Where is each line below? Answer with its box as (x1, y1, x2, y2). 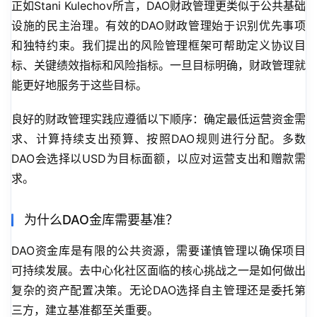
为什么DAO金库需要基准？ (24, 212, 178, 228)
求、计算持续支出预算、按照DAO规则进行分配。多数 (11, 132, 306, 146)
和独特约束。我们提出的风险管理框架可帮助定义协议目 (11, 38, 306, 53)
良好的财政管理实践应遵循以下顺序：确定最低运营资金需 (11, 112, 306, 127)
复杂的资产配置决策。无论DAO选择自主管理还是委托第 (11, 283, 306, 298)
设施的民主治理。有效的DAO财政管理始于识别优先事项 (11, 18, 306, 33)
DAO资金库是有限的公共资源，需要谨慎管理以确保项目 (11, 243, 306, 258)
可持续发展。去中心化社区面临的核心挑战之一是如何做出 (11, 263, 306, 278)
